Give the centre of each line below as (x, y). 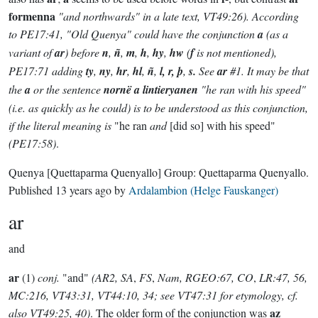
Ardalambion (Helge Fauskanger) (203, 190)
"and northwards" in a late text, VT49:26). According (179, 16)
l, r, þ (171, 71)
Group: (180, 172)
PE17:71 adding (47, 71)
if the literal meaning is (61, 125)
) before (83, 52)
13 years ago (83, 190)
